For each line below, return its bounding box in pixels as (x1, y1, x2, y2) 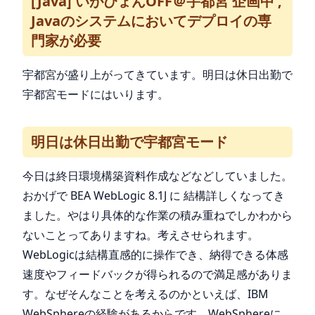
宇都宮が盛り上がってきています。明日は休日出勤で (22, 67, 292, 82)
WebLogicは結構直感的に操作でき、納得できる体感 (22, 247, 288, 262)
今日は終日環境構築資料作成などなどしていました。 (22, 168, 292, 184)
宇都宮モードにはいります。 (22, 86, 169, 102)
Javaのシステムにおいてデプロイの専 (31, 11, 271, 30)
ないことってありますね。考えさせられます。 (22, 227, 259, 243)
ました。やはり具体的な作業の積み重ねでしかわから (22, 207, 292, 223)
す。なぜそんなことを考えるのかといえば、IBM (22, 286, 269, 302)
